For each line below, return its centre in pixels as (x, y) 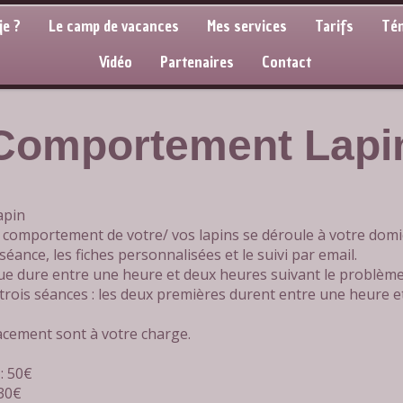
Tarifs (334, 27)
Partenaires (197, 62)
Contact (286, 62)
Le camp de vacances (113, 27)
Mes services (246, 27)
